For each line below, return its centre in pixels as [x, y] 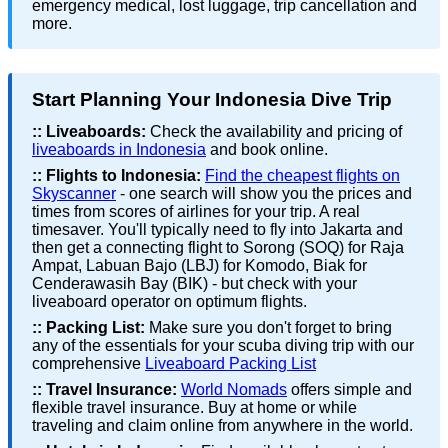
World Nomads [234, 390]
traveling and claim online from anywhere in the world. [222, 426]
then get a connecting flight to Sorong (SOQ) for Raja [218, 248]
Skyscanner [74, 194]
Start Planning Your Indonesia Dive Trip [212, 100]
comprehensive [88, 364]
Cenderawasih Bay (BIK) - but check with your [194, 284]
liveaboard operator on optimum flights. [169, 302]
